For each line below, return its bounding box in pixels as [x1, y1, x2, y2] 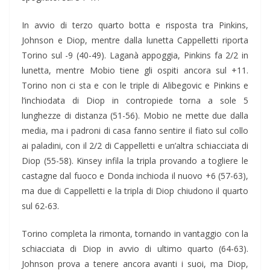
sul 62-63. [22, 200, 59, 212]
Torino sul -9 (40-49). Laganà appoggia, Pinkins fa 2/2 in [22, 49, 248, 61]
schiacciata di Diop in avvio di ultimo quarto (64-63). [22, 243, 248, 255]
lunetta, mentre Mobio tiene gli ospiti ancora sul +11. [22, 64, 248, 77]
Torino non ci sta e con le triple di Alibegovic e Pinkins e [22, 80, 248, 92]
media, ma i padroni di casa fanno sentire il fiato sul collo [22, 125, 248, 137]
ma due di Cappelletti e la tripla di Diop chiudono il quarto [22, 185, 248, 197]
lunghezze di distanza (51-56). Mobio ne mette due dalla [22, 110, 248, 122]
